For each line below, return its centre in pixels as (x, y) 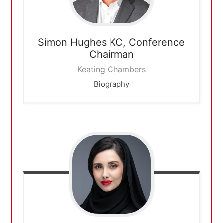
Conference (157, 43)
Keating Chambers (111, 69)
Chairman (111, 55)
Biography (111, 84)
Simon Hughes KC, (82, 43)
